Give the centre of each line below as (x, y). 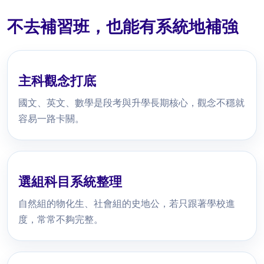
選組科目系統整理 (70, 182)
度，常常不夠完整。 (61, 220)
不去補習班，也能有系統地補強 (123, 27)
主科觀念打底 (57, 81)
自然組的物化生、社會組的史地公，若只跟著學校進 (127, 204)
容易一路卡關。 (51, 119)
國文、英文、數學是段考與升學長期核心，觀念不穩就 (131, 103)
